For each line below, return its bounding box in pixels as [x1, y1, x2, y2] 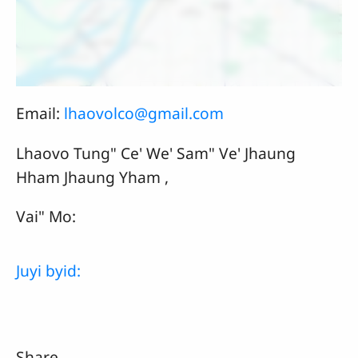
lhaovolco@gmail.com [64, 102, 224, 125]
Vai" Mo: [16, 205, 76, 227]
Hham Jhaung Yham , [16, 165, 169, 188]
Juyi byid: [16, 260, 81, 282]
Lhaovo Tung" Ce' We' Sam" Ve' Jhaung [16, 141, 296, 164]
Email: [16, 102, 64, 125]
